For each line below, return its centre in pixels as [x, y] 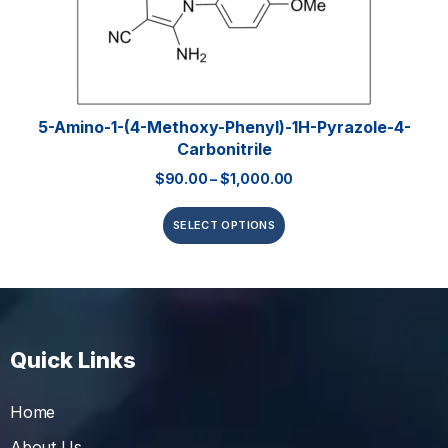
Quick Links [73, 360]
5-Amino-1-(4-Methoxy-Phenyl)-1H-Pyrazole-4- [224, 127]
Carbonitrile [224, 149]
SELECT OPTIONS [224, 225]
